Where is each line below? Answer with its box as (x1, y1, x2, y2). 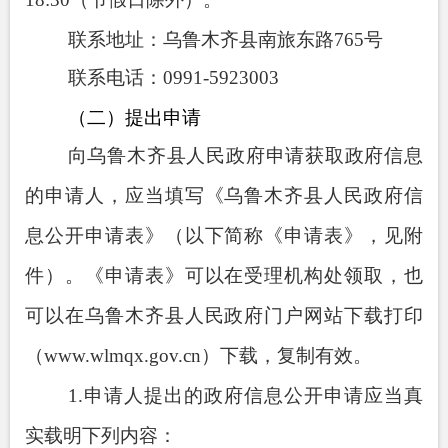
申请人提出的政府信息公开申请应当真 (82, 384, 423, 406)
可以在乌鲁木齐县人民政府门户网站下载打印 (25, 304, 423, 326)
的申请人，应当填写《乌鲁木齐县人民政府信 (25, 184, 423, 206)
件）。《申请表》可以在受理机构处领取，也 (25, 264, 423, 286)
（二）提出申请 (67, 106, 201, 128)
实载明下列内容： (25, 424, 177, 446)
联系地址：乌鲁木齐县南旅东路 (67, 28, 334, 50)
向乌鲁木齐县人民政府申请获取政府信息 (67, 144, 423, 166)
